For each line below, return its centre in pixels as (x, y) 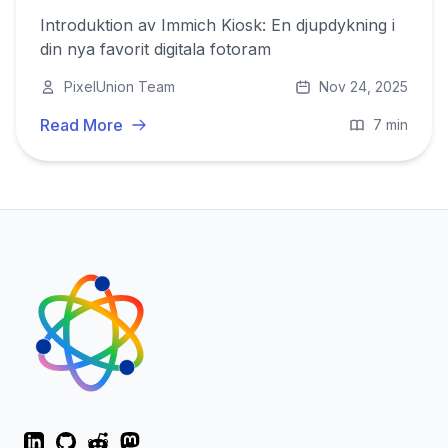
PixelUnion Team (119, 87)
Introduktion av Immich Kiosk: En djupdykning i (217, 25)
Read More (81, 125)
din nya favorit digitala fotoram (155, 49)
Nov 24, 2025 (363, 87)
